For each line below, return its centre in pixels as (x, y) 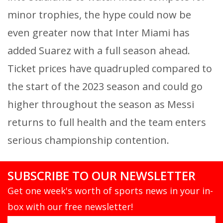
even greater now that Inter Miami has (99, 32)
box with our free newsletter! (70, 206)
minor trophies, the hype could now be (99, 14)
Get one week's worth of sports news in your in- (110, 190)
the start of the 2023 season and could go (105, 86)
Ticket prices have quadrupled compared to (110, 68)
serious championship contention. (88, 140)
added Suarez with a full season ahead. (99, 50)
